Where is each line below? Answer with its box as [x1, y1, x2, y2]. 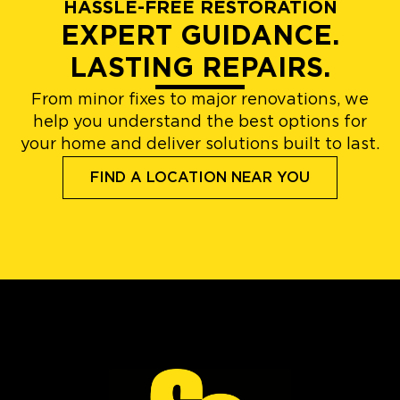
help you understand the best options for [33, 113, 367, 130]
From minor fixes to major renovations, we [31, 91, 369, 108]
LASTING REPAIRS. [70, 54, 330, 82]
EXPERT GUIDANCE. [61, 22, 339, 50]
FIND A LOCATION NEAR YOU [90, 170, 310, 185]
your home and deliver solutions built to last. [21, 136, 379, 153]
